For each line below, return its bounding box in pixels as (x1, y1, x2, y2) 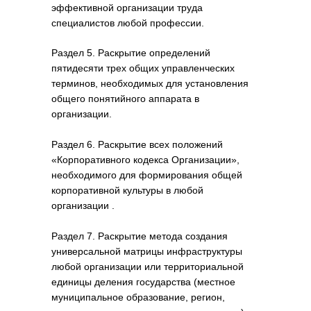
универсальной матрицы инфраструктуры (51, 246, 242, 257)
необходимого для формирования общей (51, 169, 242, 180)
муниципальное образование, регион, (51, 292, 225, 303)
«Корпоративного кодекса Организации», (51, 154, 239, 165)
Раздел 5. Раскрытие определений (51, 47, 210, 58)
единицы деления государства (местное (51, 276, 235, 287)
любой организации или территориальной (51, 261, 244, 272)
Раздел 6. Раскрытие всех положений (51, 139, 223, 150)
